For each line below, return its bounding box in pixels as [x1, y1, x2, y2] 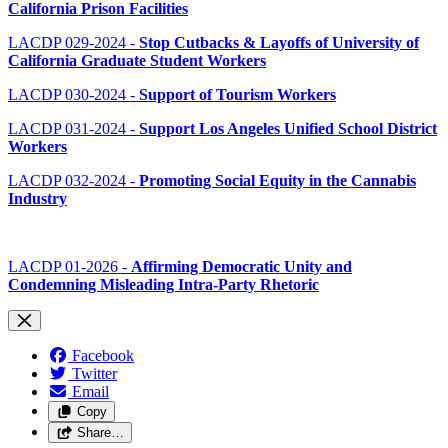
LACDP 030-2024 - [8, 86, 139, 104]
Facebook [72, 347, 134, 365]
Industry [8, 190, 67, 208]
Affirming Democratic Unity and [131, 258, 352, 276]
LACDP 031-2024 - [8, 120, 139, 138]
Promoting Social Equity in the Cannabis [139, 172, 416, 190]
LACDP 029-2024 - [8, 34, 139, 52]
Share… [76, 425, 124, 441]
